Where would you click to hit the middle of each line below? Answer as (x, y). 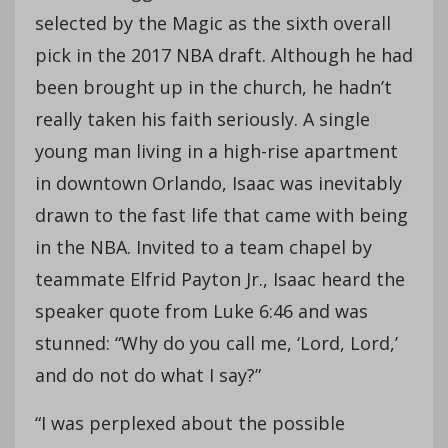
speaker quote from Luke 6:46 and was (201, 310)
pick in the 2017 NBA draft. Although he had (224, 54)
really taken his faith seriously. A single (202, 118)
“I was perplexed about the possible (190, 422)
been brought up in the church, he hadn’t (213, 86)
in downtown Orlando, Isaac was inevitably (218, 182)
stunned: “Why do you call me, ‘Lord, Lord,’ (216, 342)
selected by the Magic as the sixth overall (213, 22)
